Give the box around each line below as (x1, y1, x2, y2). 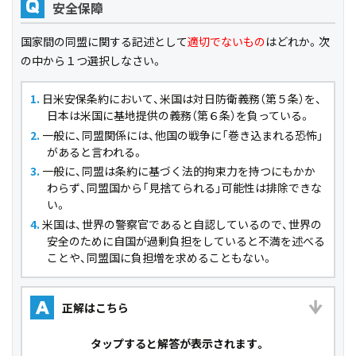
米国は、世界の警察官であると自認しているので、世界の (42, 215, 322, 232)
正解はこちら (62, 299, 129, 315)
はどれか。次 (265, 33, 330, 49)
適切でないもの (188, 33, 265, 49)
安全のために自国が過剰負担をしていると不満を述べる (47, 232, 325, 249)
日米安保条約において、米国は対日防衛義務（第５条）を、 (42, 91, 322, 106)
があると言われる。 (47, 143, 144, 160)
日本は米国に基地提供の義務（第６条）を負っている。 (47, 107, 311, 123)
